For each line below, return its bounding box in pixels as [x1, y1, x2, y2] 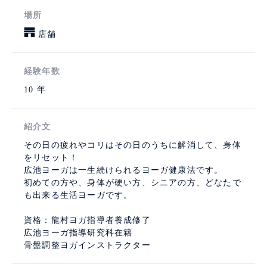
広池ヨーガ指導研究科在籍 [24, 228, 133, 237]
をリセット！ [24, 153, 79, 162]
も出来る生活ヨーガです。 [24, 190, 133, 200]
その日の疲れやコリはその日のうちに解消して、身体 [24, 140, 241, 150]
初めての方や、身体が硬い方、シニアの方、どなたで [24, 178, 241, 187]
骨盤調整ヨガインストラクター [24, 240, 151, 250]
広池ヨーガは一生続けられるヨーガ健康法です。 [24, 165, 223, 175]
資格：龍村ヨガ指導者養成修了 [24, 215, 151, 225]
